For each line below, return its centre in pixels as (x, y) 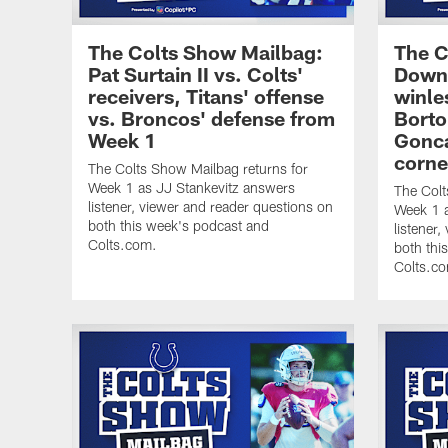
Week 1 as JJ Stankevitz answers (191, 187)
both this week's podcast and (178, 225)
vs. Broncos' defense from (211, 117)
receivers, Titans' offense (206, 95)
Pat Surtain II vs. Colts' (195, 73)
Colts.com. (122, 244)
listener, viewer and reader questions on (210, 206)
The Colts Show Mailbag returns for (198, 168)
